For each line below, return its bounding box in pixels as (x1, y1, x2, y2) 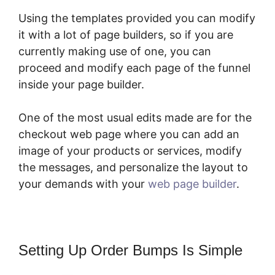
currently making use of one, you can (18, 45, 211, 58)
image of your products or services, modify (18, 144, 242, 158)
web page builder (148, 177, 236, 191)
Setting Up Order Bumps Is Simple (18, 242, 242, 259)
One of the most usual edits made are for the (18, 111, 252, 125)
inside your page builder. (18, 78, 144, 91)
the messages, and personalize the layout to (18, 161, 248, 174)
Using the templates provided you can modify (18, 12, 255, 25)
